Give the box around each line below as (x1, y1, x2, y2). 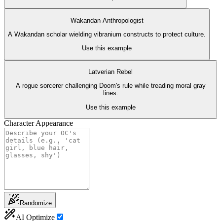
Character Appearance (4, 118, 73, 127)
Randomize (20, 199, 52, 207)
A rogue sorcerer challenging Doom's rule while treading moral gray (15, 82, 206, 90)
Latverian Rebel (88, 68, 133, 75)
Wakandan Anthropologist (70, 16, 144, 24)
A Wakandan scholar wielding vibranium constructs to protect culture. (8, 30, 206, 38)
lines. (103, 89, 118, 97)
